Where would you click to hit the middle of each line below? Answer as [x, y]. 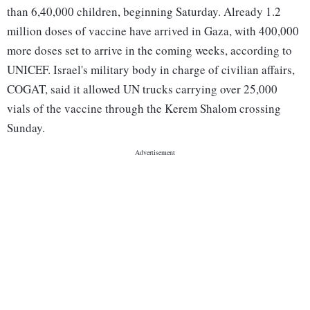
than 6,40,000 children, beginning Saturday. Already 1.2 [144, 12]
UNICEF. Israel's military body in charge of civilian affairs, [151, 70]
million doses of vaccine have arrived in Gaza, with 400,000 [153, 31]
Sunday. [26, 128]
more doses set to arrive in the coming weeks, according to [149, 51]
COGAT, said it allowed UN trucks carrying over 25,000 [142, 89]
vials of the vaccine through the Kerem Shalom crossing [144, 109]
